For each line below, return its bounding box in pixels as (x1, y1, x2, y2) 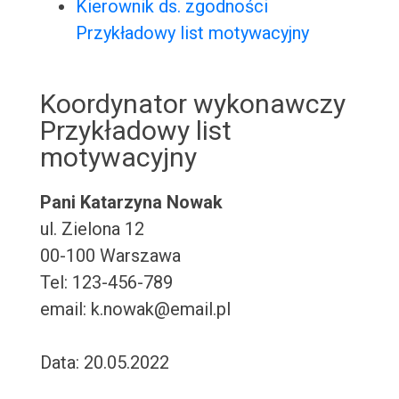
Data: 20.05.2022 (39, 352, 169, 374)
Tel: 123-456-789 (39, 272, 173, 294)
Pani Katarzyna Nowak (39, 191, 223, 214)
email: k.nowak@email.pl (39, 298, 231, 321)
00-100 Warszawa (39, 245, 181, 267)
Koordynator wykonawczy (39, 88, 346, 120)
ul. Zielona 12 (39, 218, 144, 240)
